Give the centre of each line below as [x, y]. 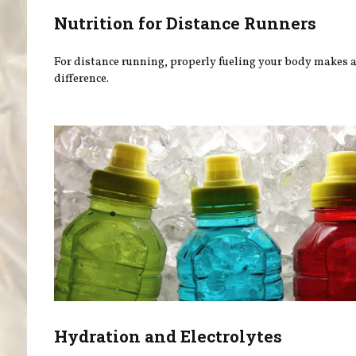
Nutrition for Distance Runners [186, 23]
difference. [82, 79]
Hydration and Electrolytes [168, 336]
